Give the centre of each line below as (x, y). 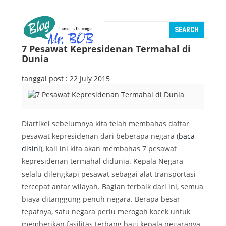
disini (31, 149)
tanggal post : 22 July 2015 (66, 78)
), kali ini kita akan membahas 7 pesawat (108, 149)
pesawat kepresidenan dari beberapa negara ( (100, 136)
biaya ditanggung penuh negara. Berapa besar (101, 199)
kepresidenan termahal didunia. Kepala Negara (102, 161)
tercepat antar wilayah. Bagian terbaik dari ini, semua (112, 187)
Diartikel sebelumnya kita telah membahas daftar (105, 124)
